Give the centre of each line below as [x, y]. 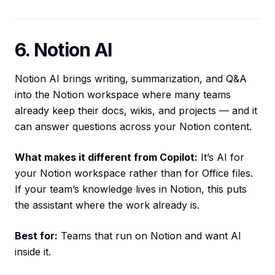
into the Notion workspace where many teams [123, 95]
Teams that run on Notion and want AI [149, 236]
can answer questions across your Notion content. [133, 127]
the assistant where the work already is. [107, 205]
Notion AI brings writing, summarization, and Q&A [131, 79]
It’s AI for [221, 157]
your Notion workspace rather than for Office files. [134, 173]
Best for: [36, 236]
